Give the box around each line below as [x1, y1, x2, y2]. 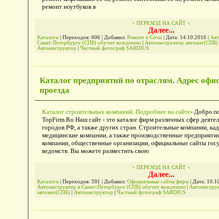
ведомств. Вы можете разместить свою [42, 147, 149, 155]
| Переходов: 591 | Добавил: [58, 179, 127, 185]
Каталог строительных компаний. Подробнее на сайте [42, 108, 191, 116]
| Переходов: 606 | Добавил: [58, 34, 127, 40]
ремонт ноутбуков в [42, 2, 96, 10]
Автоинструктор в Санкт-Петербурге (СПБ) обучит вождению [37, 184, 185, 190]
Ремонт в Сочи [127, 34, 162, 40]
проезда [39, 86, 69, 95]
